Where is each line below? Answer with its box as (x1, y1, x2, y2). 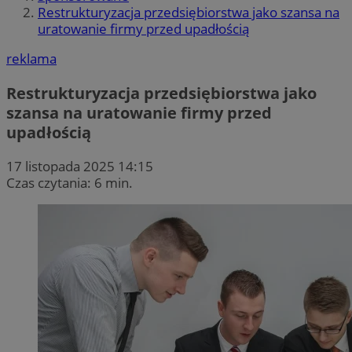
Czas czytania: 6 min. (6, 173, 133, 192)
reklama (6, 49, 57, 68)
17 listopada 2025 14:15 (6, 156, 153, 175)
